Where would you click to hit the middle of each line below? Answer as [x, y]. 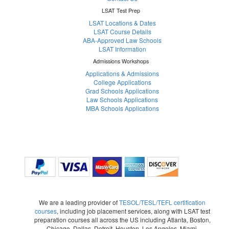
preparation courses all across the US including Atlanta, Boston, [122, 220]
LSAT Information [122, 49]
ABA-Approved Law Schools [122, 40]
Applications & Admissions [122, 74]
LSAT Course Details [122, 32]
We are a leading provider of [79, 202]
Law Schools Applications [122, 100]
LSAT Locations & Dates [122, 23]
